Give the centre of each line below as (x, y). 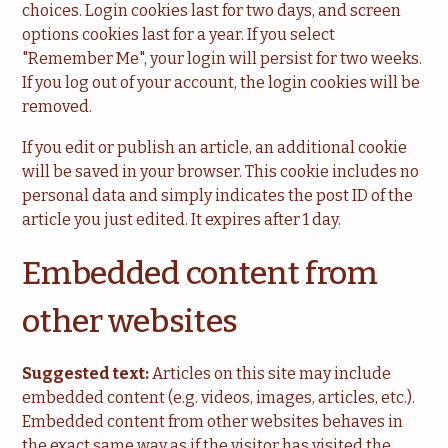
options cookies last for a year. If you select (179, 34)
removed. (57, 106)
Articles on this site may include (272, 373)
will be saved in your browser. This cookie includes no (221, 171)
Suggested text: (87, 373)
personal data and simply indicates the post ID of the (218, 195)
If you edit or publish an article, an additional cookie (215, 147)
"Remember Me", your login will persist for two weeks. (222, 58)
